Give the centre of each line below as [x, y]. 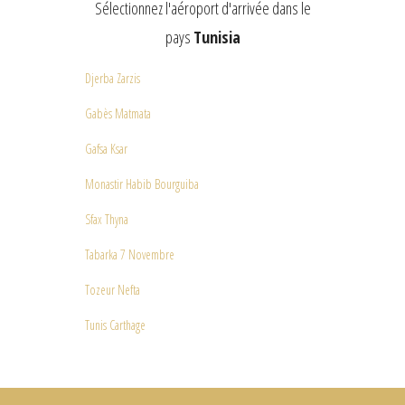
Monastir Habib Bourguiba [142, 184]
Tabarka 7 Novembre [130, 254]
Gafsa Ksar [106, 149]
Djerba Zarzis [113, 78]
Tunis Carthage [115, 325]
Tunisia [217, 37]
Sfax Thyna [107, 219]
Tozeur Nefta [113, 290]
